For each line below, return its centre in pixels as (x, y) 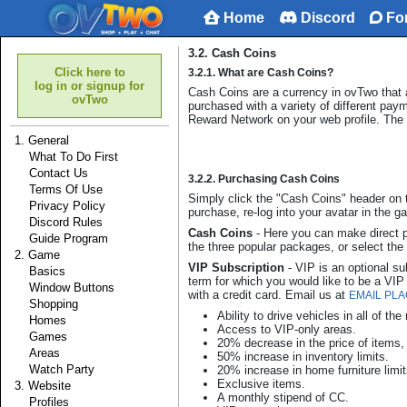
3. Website (43, 386)
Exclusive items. (261, 384)
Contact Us (51, 173)
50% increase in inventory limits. (303, 357)
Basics (40, 271)
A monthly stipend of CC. (283, 397)
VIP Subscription (236, 268)
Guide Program (61, 238)
